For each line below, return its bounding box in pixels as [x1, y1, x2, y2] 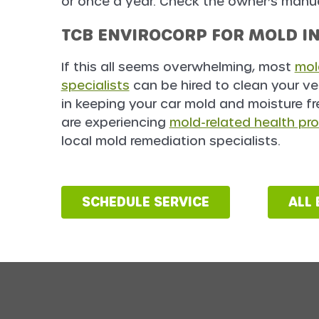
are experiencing [61, 114, 169, 132]
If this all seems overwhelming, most [61, 58, 295, 76]
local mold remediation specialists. [61, 132, 281, 150]
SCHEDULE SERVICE [81, 193, 209, 211]
